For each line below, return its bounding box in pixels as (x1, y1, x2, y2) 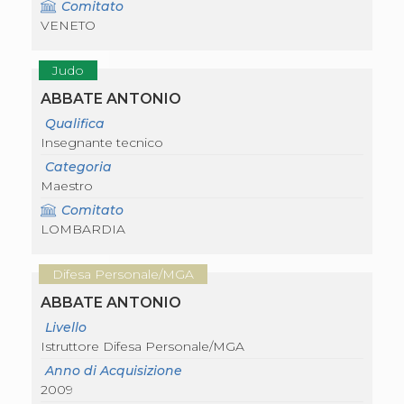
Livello (45, 319, 87, 336)
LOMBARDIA (41, 221, 125, 238)
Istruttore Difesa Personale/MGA (41, 338, 244, 355)
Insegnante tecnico (41, 134, 163, 151)
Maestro (41, 178, 93, 195)
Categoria (45, 159, 112, 176)
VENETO (41, 17, 96, 34)
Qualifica (45, 115, 105, 133)
